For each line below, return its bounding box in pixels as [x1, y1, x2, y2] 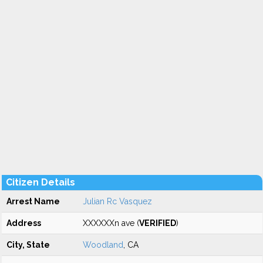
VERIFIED [139, 218, 176, 228]
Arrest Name [6, 197, 60, 206]
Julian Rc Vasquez [83, 197, 152, 206]
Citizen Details [6, 177, 75, 188]
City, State [6, 240, 50, 249]
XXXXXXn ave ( [83, 218, 139, 228]
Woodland [83, 240, 123, 249]
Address [6, 218, 41, 228]
